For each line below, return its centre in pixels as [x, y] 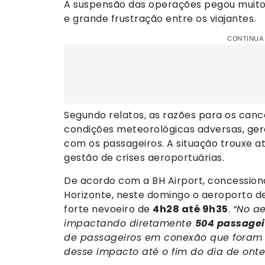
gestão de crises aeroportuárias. [144, 158]
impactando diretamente [130, 223]
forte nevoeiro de [108, 209]
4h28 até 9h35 [190, 209]
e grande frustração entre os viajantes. [160, 18]
